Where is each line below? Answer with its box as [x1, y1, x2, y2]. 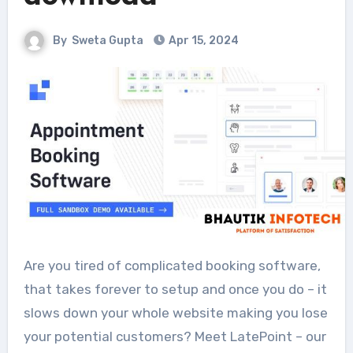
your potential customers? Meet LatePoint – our [23, 329, 326, 345]
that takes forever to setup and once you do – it [23, 281, 327, 298]
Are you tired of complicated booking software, [23, 258, 32, 274]
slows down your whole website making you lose [23, 305, 328, 321]
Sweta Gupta [72, 33, 143, 47]
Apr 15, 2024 [166, 33, 239, 47]
